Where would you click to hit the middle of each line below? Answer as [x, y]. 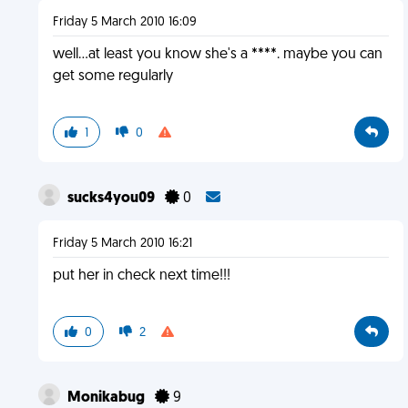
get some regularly [112, 76]
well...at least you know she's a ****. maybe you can [217, 55]
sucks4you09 [112, 199]
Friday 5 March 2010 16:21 [122, 244]
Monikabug [107, 398]
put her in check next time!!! [141, 276]
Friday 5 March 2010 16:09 [124, 22]
